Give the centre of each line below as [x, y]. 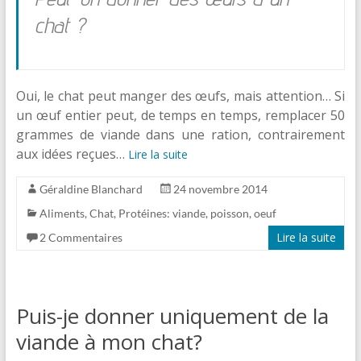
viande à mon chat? [109, 342]
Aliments [62, 214]
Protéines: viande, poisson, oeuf [197, 214]
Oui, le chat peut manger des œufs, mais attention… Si [180, 96]
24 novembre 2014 [220, 189]
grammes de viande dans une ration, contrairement [180, 135]
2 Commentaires [81, 238]
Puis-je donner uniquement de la [172, 316]
